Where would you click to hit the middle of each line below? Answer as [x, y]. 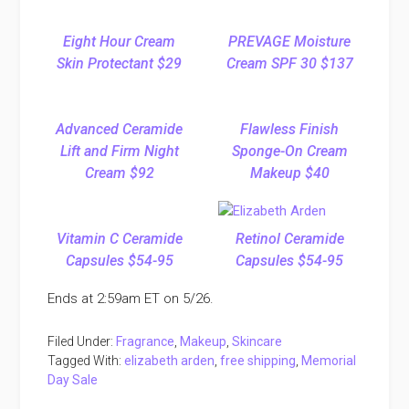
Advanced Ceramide [120, 130]
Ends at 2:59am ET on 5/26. [131, 299]
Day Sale [73, 380]
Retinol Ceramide [289, 239]
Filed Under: [82, 342]
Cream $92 [119, 173]
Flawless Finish [290, 130]
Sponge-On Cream [289, 152]
